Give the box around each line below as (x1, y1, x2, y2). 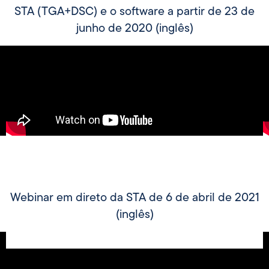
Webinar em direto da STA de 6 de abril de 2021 (10, 192, 259, 204)
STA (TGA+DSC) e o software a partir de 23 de (14, 5, 255, 18)
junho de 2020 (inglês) (76, 22, 193, 35)
